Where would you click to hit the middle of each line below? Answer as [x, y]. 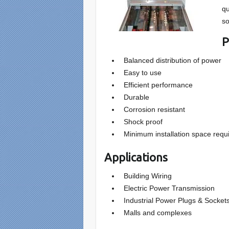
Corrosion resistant [153, 109]
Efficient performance [156, 85]
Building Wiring [148, 176]
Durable [135, 97]
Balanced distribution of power [173, 60]
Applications [136, 157]
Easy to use [141, 72]
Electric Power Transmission [167, 188]
